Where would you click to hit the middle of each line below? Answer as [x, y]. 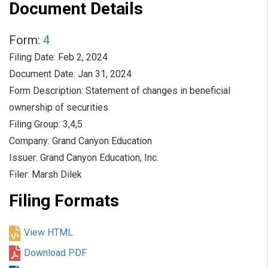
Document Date [41, 74]
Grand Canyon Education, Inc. [99, 158]
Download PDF [55, 252]
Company [28, 141]
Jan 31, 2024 [105, 74]
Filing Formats [64, 201]
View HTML [48, 233]
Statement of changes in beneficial [158, 91]
